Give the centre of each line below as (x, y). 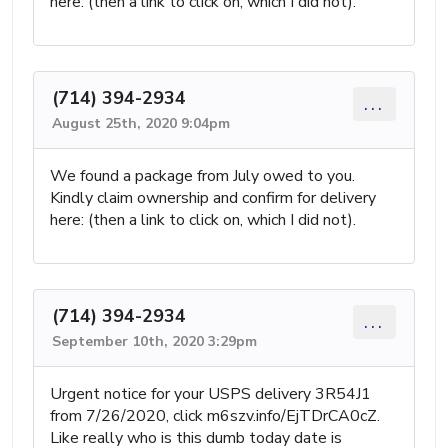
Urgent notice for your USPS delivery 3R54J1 (210, 394)
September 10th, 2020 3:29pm (154, 342)
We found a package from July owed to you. (202, 176)
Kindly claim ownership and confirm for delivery (213, 198)
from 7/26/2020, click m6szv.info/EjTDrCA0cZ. (215, 416)
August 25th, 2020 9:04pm (141, 124)
